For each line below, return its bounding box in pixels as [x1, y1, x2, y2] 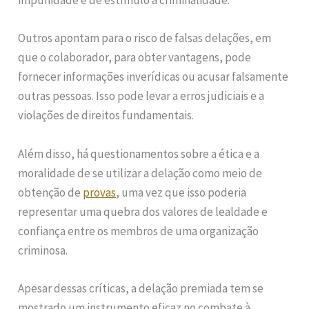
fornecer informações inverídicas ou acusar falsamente [18, 69, 289, 85]
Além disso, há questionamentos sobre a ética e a [18, 146, 260, 161]
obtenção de [18, 184, 83, 200]
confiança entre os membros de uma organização [18, 223, 259, 239]
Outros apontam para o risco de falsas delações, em [18, 30, 272, 46]
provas [83, 184, 117, 200]
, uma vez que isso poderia [116, 184, 247, 200]
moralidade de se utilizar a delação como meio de [18, 165, 263, 181]
